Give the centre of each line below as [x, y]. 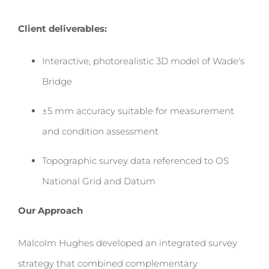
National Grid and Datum [99, 181]
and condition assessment [100, 131]
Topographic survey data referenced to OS [135, 161]
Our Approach [50, 210]
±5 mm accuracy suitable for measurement [138, 111]
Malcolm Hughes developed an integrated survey [128, 243]
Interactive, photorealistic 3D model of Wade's [143, 61]
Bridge [57, 81]
